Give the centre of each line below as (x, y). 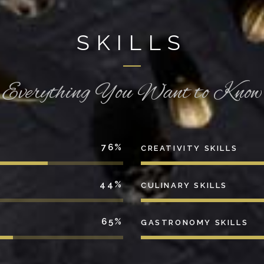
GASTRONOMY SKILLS (195, 222)
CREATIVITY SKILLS (189, 148)
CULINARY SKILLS (184, 185)
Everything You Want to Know (132, 94)
